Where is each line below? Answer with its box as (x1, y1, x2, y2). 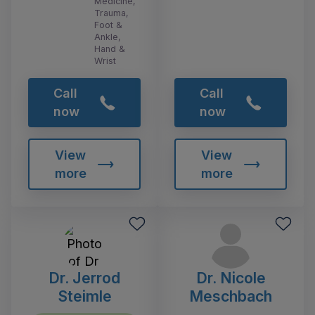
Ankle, (94, 31, 121, 42)
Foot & (94, 19, 122, 30)
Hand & (94, 43, 125, 54)
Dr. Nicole (195, 269, 266, 288)
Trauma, (94, 7, 129, 18)
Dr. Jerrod (49, 269, 120, 288)
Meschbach (189, 287, 272, 306)
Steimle (57, 287, 112, 306)
